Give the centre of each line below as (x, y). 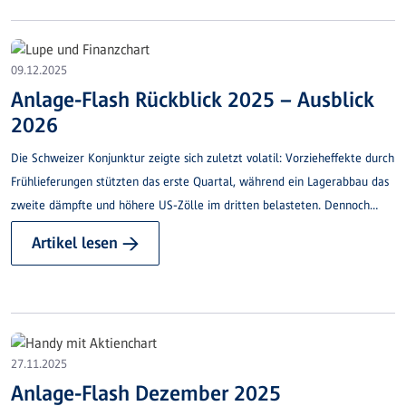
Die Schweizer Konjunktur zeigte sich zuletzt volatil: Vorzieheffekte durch (203, 159)
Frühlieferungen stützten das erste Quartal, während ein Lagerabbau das (200, 182)
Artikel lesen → (85, 243)
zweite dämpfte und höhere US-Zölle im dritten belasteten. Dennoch (190, 206)
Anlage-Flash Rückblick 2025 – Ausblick (193, 100)
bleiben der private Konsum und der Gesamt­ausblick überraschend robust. (203, 229)
